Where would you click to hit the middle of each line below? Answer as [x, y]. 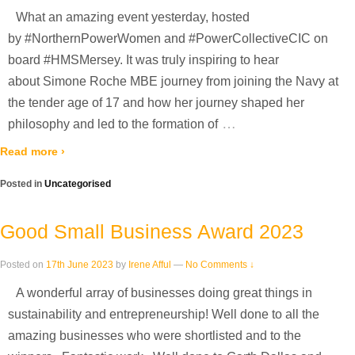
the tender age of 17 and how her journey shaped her [156, 103]
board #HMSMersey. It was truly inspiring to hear [143, 60]
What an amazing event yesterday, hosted [133, 17]
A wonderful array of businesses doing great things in [164, 293]
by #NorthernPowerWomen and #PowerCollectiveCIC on [168, 39]
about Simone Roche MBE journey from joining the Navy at [173, 82]
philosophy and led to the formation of [113, 124]
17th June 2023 [80, 264]
